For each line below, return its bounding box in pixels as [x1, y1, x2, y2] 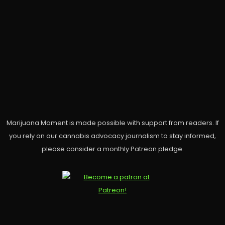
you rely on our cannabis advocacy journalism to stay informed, [9, 131, 216, 141]
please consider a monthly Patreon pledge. [41, 144, 184, 154]
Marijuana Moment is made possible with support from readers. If [6, 118, 219, 128]
